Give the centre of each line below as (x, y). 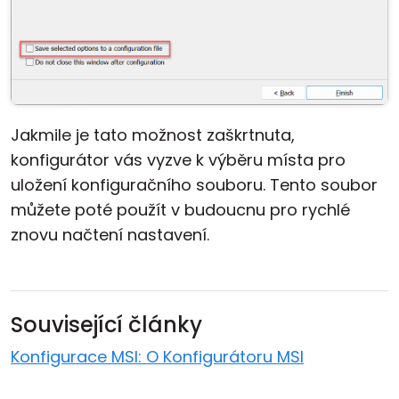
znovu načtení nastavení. (110, 234)
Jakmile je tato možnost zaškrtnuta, (153, 134)
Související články (106, 324)
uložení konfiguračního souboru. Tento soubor (194, 184)
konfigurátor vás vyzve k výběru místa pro (178, 159)
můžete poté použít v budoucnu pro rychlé (180, 209)
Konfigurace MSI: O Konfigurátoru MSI (157, 356)
